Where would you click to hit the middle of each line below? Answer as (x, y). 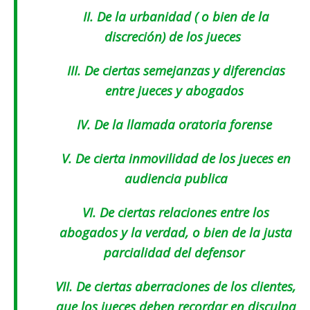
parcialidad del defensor (176, 253)
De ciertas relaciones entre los (183, 212)
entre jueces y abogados (176, 91)
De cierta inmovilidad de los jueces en (181, 158)
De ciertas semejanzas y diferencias (183, 71)
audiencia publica (176, 179)
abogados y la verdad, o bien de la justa (176, 232)
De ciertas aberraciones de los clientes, (184, 286)
